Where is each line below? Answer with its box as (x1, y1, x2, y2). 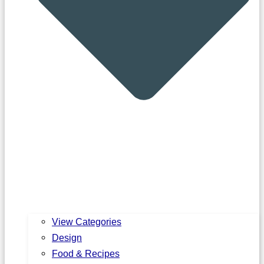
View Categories (52, 216, 121, 227)
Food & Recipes (52, 247, 120, 259)
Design (52, 232, 82, 243)
